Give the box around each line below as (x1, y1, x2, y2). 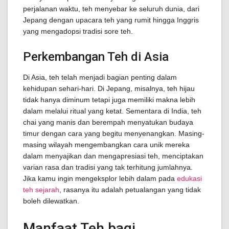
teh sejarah (23, 186, 59, 194)
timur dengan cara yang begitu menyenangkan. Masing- (23, 129, 204, 138)
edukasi (177, 174, 202, 182)
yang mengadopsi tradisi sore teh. (23, 27, 133, 35)
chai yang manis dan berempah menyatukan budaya (23, 118, 193, 126)
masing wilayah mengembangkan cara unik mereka (23, 141, 190, 149)
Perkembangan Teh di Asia (23, 50, 169, 64)
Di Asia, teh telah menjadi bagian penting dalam (23, 73, 177, 81)
